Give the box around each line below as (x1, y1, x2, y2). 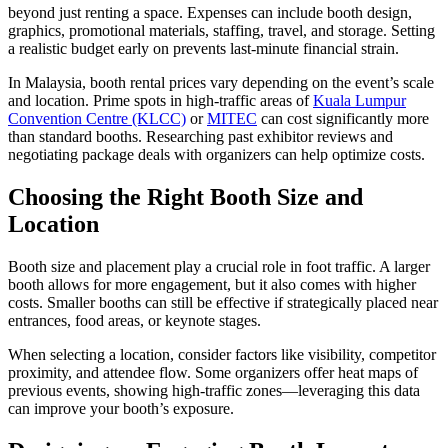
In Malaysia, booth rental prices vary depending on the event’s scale (8, 74, 434, 92)
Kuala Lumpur (313, 92, 406, 110)
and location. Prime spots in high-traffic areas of (8, 92, 313, 110)
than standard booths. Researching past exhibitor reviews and (8, 128, 393, 146)
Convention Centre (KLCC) (8, 110, 186, 128)
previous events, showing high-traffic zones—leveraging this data (8, 382, 420, 400)
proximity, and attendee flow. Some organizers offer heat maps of (8, 364, 418, 382)
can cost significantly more (257, 110, 429, 128)
